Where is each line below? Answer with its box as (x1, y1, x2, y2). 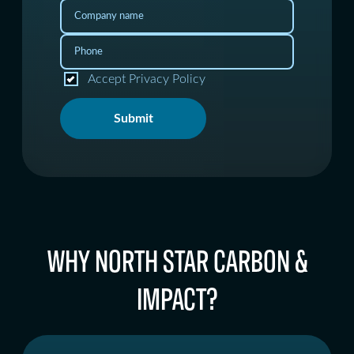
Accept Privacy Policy (88, 73, 205, 85)
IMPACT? (137, 276, 217, 318)
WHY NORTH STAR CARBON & (47, 238, 307, 280)
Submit (113, 112, 153, 125)
